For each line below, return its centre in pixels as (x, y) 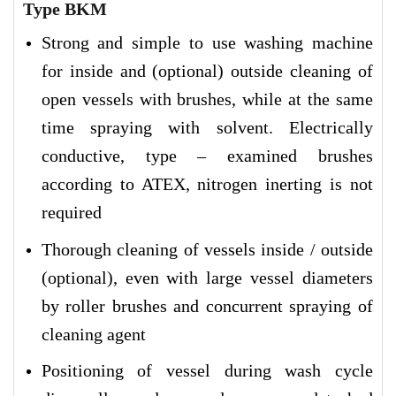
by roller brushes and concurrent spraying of (207, 305)
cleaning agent (93, 334)
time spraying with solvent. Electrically (207, 128)
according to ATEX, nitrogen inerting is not (207, 184)
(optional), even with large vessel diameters (207, 277)
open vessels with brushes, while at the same (207, 99)
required (71, 213)
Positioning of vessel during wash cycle (207, 371)
